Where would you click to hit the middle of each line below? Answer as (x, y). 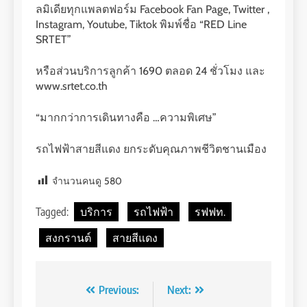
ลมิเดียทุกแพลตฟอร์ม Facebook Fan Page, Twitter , (152, 9)
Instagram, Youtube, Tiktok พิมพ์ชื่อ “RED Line (141, 24)
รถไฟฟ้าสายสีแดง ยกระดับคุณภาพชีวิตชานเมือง (151, 149)
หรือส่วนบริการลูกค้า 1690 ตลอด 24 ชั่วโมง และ (150, 71)
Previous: (119, 290)
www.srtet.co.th (72, 86)
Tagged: (53, 212)
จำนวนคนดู (77, 181)
